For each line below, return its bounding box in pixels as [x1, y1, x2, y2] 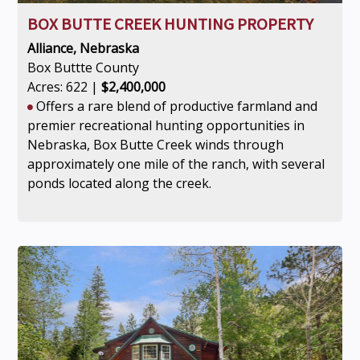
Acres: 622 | [27, 78, 101, 96]
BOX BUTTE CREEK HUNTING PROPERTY [27, 14, 313, 35]
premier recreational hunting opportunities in [27, 117, 305, 134]
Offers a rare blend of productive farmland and [32, 97, 317, 115]
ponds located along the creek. [27, 174, 211, 192]
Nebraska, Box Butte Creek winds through [27, 136, 284, 153]
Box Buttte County [27, 59, 139, 76]
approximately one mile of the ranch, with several [27, 155, 325, 173]
